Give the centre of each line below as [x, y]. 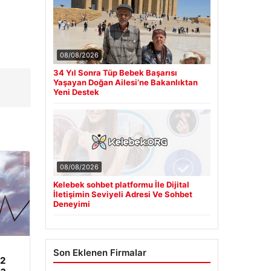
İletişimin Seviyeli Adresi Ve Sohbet [122, 194]
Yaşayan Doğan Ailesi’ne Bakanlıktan [125, 82]
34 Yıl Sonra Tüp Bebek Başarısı [115, 72]
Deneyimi [71, 204]
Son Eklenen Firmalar [100, 252]
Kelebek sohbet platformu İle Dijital [121, 184]
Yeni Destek [76, 92]
